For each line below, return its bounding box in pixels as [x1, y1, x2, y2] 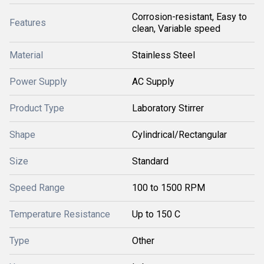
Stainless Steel [132, 49, 195, 61]
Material [9, 49, 43, 61]
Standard [132, 155, 169, 167]
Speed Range [9, 181, 65, 193]
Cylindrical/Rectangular [132, 128, 227, 140]
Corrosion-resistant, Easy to [132, 11, 247, 22]
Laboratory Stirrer [132, 102, 204, 114]
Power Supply [9, 75, 67, 87]
